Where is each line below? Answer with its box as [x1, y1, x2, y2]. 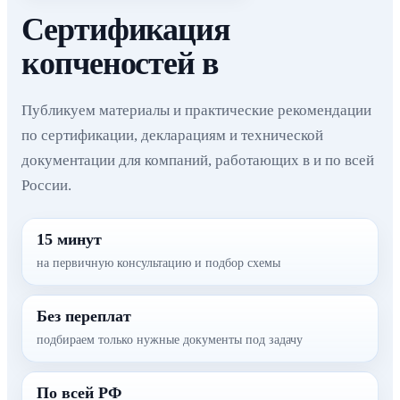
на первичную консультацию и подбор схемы [37, 256, 280, 270]
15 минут [37, 230, 102, 248]
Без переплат [37, 307, 131, 325]
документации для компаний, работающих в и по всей [21, 152, 374, 169]
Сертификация [21, 12, 230, 47]
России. [21, 177, 71, 194]
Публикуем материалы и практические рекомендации [21, 102, 371, 119]
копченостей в [21, 46, 218, 81]
